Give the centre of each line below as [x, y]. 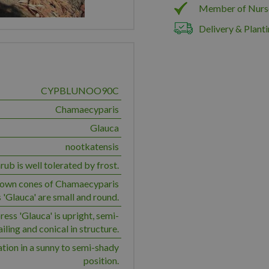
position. [101, 260]
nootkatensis [92, 146]
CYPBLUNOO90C [80, 90]
